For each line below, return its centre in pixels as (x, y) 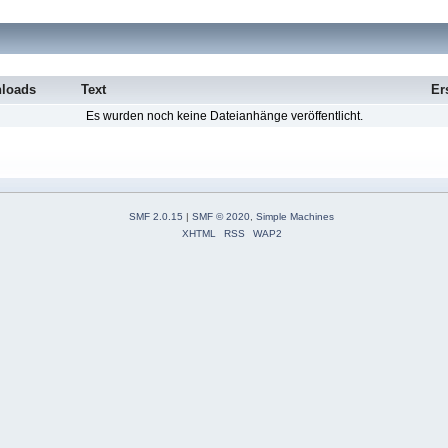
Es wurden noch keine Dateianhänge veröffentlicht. (224, 116)
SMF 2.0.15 (156, 216)
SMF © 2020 (221, 216)
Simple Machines (295, 216)
